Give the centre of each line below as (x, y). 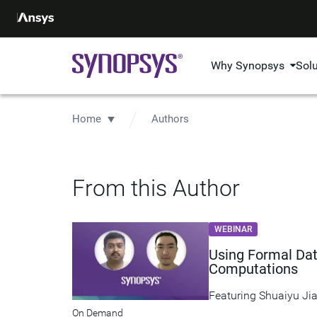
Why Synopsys (248, 65)
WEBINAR (233, 230)
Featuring (234, 296)
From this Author (156, 189)
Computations (253, 269)
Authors (170, 119)
